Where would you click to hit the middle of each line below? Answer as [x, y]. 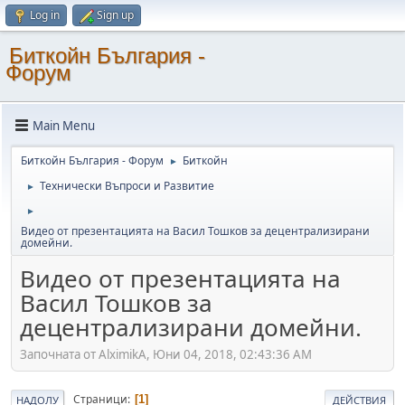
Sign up [115, 15]
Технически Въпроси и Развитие [127, 186]
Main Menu [64, 125]
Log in [45, 15]
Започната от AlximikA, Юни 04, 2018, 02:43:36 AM [166, 354]
